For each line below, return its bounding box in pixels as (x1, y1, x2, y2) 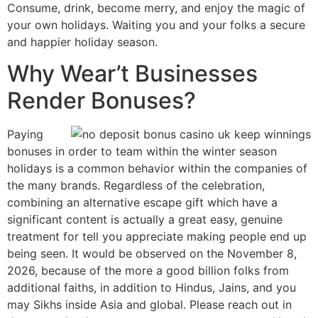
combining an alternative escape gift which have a (7, 195, 278, 210)
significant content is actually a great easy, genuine (7, 212, 283, 227)
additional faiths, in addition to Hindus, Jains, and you (7, 280, 296, 295)
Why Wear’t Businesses (7, 60, 258, 88)
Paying (7, 127, 43, 142)
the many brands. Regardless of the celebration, (7, 178, 265, 193)
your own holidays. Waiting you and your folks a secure (7, 17, 305, 32)
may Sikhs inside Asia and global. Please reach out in (7, 297, 292, 312)
